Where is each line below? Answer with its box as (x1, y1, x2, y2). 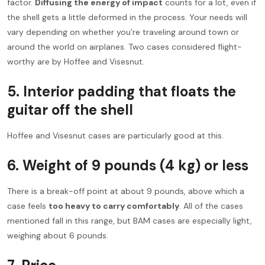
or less (204, 156, 248, 174)
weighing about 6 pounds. (7, 230, 108, 241)
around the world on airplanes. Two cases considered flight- (7, 41, 242, 52)
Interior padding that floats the (23, 82, 236, 101)
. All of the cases (179, 200, 243, 211)
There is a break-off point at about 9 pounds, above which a (7, 185, 244, 196)
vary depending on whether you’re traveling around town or (7, 26, 239, 37)
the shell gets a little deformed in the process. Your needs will (7, 11, 247, 22)
